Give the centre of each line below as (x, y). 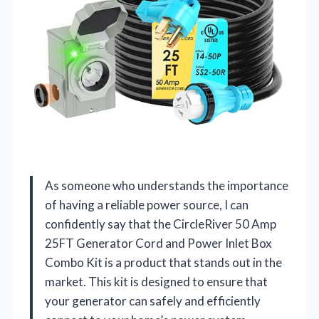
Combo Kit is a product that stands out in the (163, 262)
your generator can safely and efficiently (153, 300)
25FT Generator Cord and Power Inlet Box (158, 243)
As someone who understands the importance (167, 185)
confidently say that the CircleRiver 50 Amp (161, 224)
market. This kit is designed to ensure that (156, 281)
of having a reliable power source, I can (147, 204)
